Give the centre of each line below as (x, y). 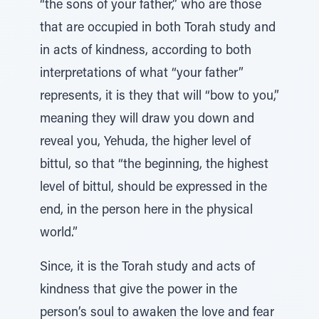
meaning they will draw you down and (147, 120)
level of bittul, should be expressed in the (153, 188)
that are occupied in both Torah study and (158, 28)
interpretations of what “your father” (142, 74)
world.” (59, 234)
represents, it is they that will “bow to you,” (159, 97)
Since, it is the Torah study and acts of (147, 268)
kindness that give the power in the (138, 291)
